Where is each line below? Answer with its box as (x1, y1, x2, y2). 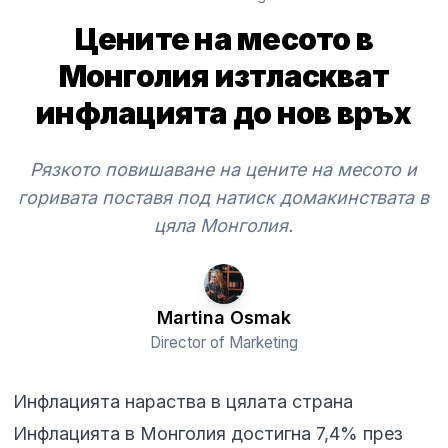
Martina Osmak (156, 307, 291, 329)
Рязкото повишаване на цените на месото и (30, 159, 418, 181)
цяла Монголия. (154, 215, 294, 237)
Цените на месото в (74, 21, 374, 58)
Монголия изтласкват (58, 58, 390, 95)
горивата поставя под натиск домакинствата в (18, 187, 430, 209)
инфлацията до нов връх (36, 95, 412, 132)
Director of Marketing (149, 333, 298, 353)
